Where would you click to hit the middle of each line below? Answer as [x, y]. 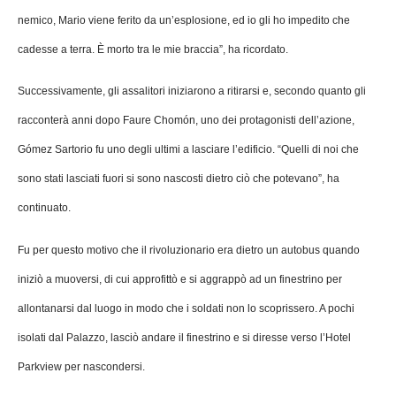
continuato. [44, 208]
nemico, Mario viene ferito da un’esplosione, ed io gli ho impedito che [184, 20]
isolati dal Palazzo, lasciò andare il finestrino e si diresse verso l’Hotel [184, 337]
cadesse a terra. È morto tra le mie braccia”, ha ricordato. [153, 49]
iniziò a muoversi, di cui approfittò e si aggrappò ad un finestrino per [180, 279]
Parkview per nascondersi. [81, 366]
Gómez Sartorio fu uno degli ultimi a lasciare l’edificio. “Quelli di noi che [188, 150]
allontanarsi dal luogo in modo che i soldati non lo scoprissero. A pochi [186, 308]
